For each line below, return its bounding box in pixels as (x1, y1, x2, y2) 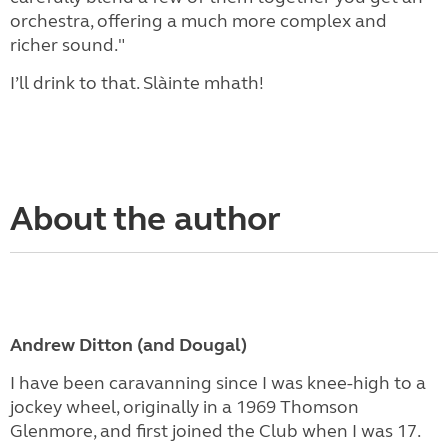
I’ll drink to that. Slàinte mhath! (10, 72, 264, 94)
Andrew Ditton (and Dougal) (10, 334, 247, 356)
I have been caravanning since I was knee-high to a (10, 372, 426, 394)
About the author (10, 198, 281, 240)
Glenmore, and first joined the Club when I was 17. (10, 420, 420, 442)
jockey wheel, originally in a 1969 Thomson (10, 396, 359, 418)
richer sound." (10, 34, 129, 56)
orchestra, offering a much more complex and (10, 10, 387, 32)
